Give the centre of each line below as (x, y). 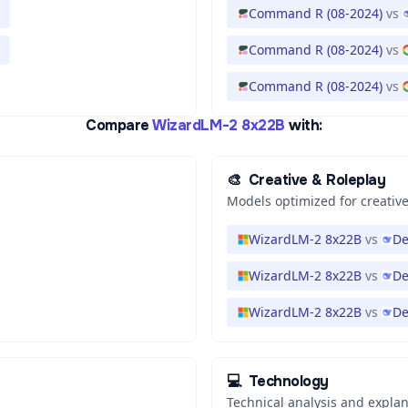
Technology (288, 381)
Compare (117, 125)
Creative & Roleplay (317, 180)
